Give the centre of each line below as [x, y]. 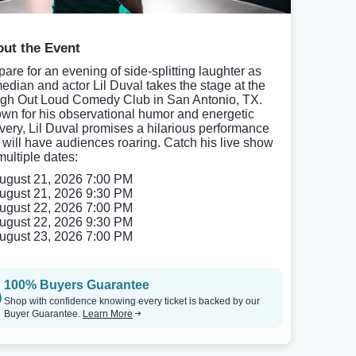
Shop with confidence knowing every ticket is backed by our [132, 301]
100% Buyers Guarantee [77, 285]
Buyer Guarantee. [43, 314]
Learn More [108, 314]
